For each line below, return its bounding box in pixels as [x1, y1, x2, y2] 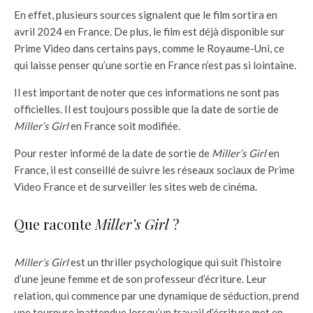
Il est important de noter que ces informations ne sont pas [14, 85, 279, 99]
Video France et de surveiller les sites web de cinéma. [14, 180, 257, 193]
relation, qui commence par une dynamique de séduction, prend [14, 289, 299, 302]
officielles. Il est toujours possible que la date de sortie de [14, 102, 279, 115]
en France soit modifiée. [68, 119, 180, 132]
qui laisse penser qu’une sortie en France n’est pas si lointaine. [14, 58, 296, 71]
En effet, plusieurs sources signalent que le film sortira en [14, 8, 277, 21]
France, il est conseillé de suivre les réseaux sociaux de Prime [14, 163, 295, 176]
